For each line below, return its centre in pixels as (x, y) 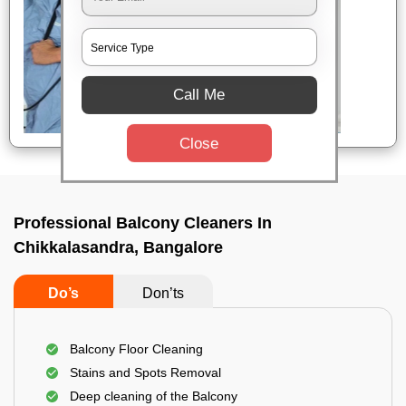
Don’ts (163, 293)
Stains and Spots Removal (145, 372)
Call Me (199, 95)
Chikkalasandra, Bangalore (118, 247)
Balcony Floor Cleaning (136, 349)
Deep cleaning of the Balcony (154, 396)
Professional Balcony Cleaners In (143, 223)
